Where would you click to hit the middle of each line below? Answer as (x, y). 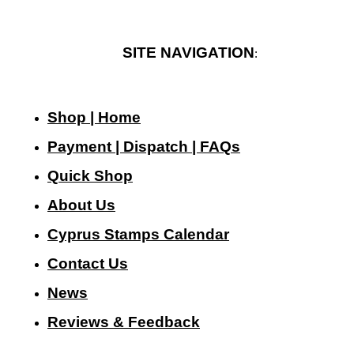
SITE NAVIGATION (188, 52)
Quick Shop (90, 175)
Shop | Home (94, 117)
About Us (81, 205)
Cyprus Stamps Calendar (138, 234)
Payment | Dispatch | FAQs (144, 146)
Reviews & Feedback (124, 322)
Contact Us (88, 263)
